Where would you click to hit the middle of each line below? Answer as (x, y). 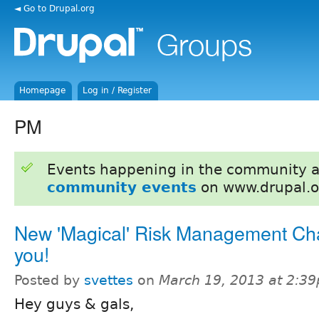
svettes (109, 280)
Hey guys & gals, (74, 304)
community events (121, 187)
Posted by (49, 280)
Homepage (43, 90)
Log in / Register (117, 90)
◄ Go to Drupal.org (54, 8)
